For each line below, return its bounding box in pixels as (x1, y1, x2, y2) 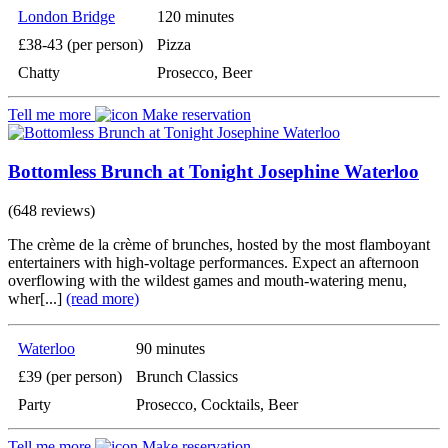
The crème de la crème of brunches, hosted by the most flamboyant (8, 235, 430, 253)
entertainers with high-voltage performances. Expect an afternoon (8, 253, 419, 271)
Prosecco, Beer (157, 64, 252, 82)
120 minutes (157, 8, 234, 26)
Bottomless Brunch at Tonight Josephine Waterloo (8, 161, 419, 183)
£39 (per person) (18, 367, 122, 385)
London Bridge (18, 8, 115, 26)
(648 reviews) (8, 201, 95, 219)
